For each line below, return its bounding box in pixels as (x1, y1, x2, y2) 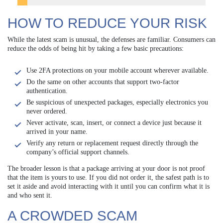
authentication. (26, 87, 68, 95)
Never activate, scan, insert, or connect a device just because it (26, 119, 202, 127)
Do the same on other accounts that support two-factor (26, 78, 179, 86)
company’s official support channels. (26, 148, 129, 156)
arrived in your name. (26, 128, 88, 136)
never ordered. (26, 108, 67, 115)
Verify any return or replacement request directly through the (26, 139, 198, 147)
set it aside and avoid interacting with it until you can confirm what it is (7, 183, 210, 191)
